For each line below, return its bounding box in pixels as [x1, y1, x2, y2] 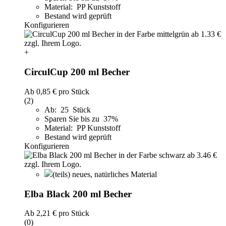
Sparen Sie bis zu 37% [44, 114, 120, 123]
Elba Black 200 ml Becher [24, 188, 132, 199]
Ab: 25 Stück [44, 105, 91, 114]
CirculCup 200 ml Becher [24, 67, 130, 78]
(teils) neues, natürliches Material [52, 169, 157, 179]
